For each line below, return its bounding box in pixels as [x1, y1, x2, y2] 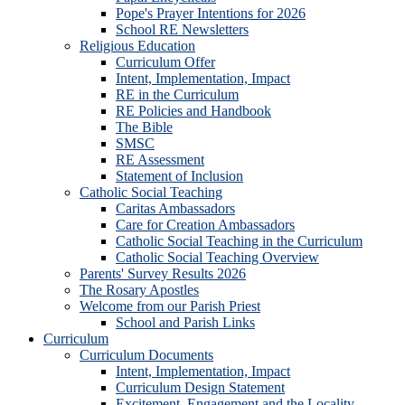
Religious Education [80, 38, 195, 53]
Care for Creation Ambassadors [116, 217, 295, 232]
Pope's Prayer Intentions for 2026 [116, 5, 306, 21]
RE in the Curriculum [116, 87, 239, 102]
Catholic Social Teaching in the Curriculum [116, 233, 363, 249]
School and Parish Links [116, 315, 255, 330]
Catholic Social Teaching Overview [116, 250, 319, 265]
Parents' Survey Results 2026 [80, 266, 246, 281]
